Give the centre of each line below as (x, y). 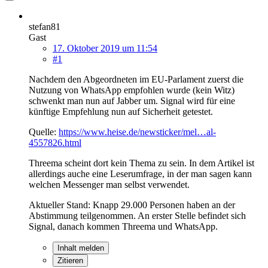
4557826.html (55, 142)
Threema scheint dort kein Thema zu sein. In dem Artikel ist (141, 163)
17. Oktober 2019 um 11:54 (105, 48)
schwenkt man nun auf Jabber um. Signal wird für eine (132, 100)
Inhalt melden (81, 248)
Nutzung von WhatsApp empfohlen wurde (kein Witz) (132, 90)
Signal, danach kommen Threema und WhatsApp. (123, 226)
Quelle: (44, 132)
